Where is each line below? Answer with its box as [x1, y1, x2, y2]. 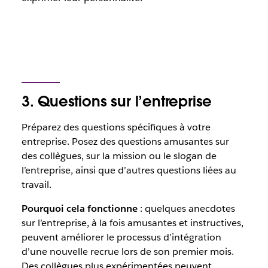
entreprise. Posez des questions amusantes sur [21, 135, 229, 148]
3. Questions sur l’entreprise [21, 92, 212, 111]
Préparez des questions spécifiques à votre [21, 121, 211, 133]
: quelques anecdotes [137, 202, 235, 215]
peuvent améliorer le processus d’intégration [21, 231, 221, 243]
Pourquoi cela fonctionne [21, 202, 138, 215]
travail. [21, 178, 51, 191]
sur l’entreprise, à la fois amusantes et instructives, [21, 217, 243, 229]
